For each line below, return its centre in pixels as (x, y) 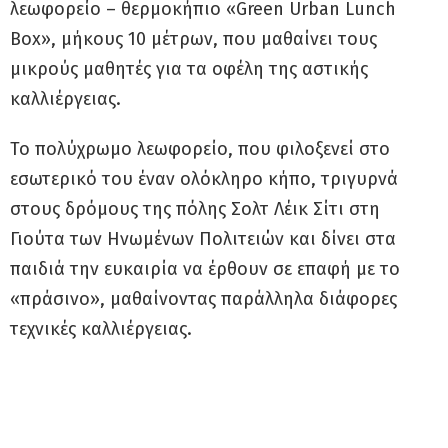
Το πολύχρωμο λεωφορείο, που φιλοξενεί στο (200, 148)
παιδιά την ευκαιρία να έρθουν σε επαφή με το (205, 268)
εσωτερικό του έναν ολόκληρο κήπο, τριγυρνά (204, 178)
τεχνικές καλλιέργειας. (101, 328)
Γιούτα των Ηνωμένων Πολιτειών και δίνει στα (203, 238)
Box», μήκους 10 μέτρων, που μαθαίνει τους (193, 38)
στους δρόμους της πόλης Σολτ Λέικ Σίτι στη (195, 208)
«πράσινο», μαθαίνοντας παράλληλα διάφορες (203, 298)
